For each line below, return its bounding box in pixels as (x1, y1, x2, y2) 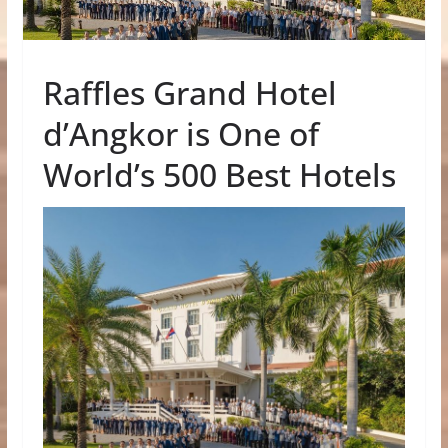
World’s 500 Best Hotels (42, 152, 396, 196)
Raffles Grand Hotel (42, 70, 337, 114)
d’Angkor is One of (42, 111, 319, 155)
